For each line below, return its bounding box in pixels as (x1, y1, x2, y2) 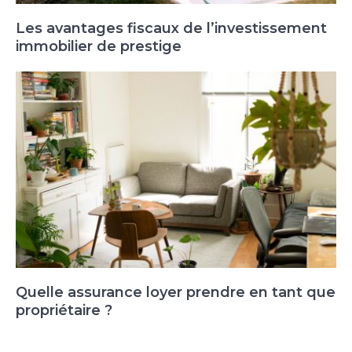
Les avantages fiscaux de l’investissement (16, 19, 327, 37)
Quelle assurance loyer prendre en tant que (16, 283, 335, 301)
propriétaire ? (16, 301, 112, 319)
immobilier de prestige (16, 37, 181, 55)
